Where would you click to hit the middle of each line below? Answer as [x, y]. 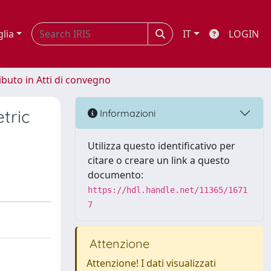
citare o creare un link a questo [159, 160]
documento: [116, 175]
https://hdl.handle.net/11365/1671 [168, 190]
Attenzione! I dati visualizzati [151, 263]
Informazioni [126, 113]
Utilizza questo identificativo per [162, 146]
